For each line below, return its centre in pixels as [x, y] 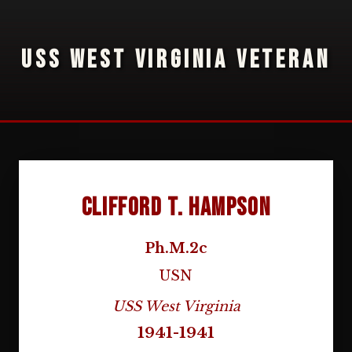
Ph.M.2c [176, 248]
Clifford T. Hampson [176, 208]
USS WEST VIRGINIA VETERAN [176, 60]
